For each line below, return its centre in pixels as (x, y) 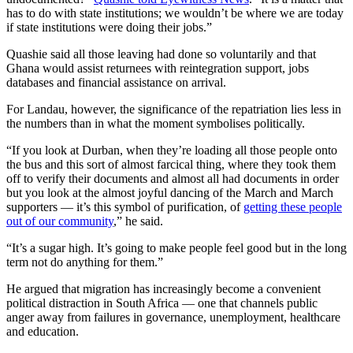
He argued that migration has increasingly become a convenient (163, 289)
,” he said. (138, 221)
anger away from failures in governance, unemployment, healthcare (173, 318)
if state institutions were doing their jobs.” (109, 28)
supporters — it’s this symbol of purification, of (125, 207)
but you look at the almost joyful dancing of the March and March (170, 193)
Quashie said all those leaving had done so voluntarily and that (161, 54)
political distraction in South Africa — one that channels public (162, 303)
